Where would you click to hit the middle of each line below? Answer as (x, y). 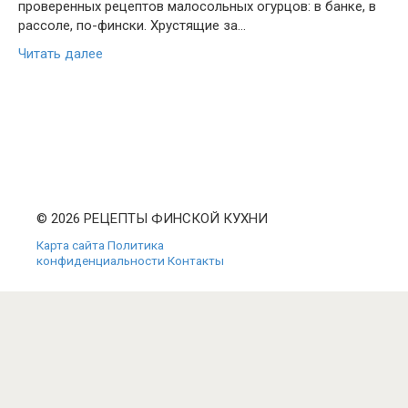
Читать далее (61, 54)
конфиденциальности (101, 260)
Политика (136, 245)
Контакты (196, 260)
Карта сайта (71, 245)
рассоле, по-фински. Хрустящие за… (132, 25)
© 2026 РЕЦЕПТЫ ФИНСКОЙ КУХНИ (152, 219)
